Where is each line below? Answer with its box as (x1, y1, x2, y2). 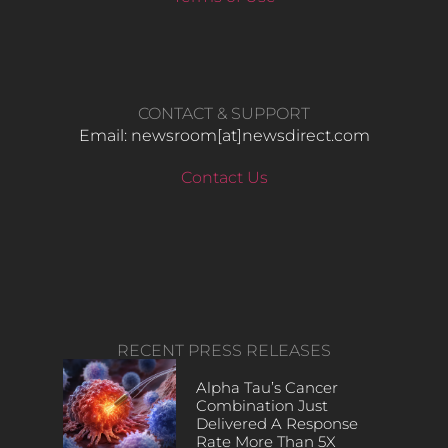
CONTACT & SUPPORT (138, 104, 310, 124)
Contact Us (180, 168, 268, 188)
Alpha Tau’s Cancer (195, 378, 338, 398)
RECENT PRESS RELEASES (117, 341, 331, 361)
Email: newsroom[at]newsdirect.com (78, 126, 370, 146)
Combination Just (195, 396, 328, 416)
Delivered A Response (195, 414, 358, 434)
